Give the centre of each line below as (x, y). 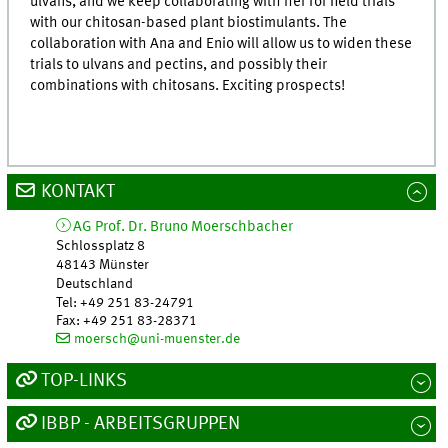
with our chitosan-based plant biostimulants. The (189, 22)
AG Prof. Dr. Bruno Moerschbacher (183, 227)
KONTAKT (77, 191)
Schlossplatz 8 (101, 245)
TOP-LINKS (83, 380)
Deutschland (95, 283)
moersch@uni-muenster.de (156, 338)
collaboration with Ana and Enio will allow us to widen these (221, 43)
